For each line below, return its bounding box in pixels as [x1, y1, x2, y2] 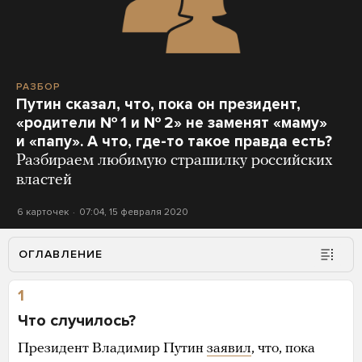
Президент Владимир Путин [18, 340, 207, 356]
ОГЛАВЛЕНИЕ [19, 246, 103, 261]
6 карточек [17, 205, 69, 217]
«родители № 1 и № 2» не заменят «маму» [16, 113, 327, 132]
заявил [207, 340, 251, 356]
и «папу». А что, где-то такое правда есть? [16, 132, 332, 150]
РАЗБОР [16, 80, 61, 92]
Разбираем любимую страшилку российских [16, 152, 333, 169]
